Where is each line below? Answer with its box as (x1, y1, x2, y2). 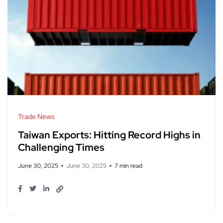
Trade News (18, 111, 54, 121)
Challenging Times (18, 140, 105, 154)
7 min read (114, 161, 142, 170)
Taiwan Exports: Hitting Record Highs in (18, 128, 201, 141)
